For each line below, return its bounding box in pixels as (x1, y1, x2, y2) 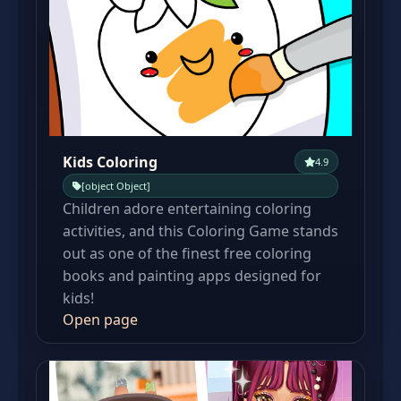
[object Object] (81, 179, 150, 192)
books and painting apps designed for (63, 266, 321, 286)
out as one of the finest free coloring (63, 243, 311, 263)
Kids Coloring (63, 151, 158, 172)
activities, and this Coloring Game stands (63, 221, 338, 241)
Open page (63, 310, 138, 329)
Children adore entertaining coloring (63, 199, 311, 218)
